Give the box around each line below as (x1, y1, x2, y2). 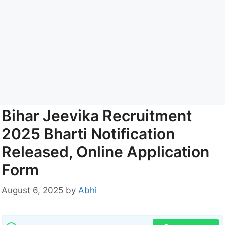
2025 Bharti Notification (2, 124, 175, 143)
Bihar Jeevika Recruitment (2, 106, 192, 125)
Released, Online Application (2, 142, 209, 161)
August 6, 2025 (2, 185, 63, 196)
